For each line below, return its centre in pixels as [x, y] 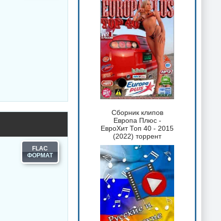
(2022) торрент [137, 136]
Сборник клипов [137, 112]
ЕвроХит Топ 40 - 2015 [137, 128]
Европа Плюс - [137, 120]
